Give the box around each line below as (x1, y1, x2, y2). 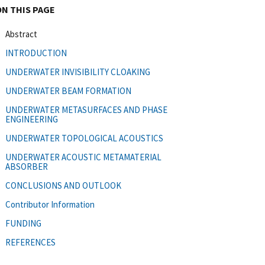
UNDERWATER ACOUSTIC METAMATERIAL (5, 151, 161, 163)
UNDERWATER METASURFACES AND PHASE (5, 104, 167, 115)
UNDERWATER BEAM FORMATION (5, 85, 131, 96)
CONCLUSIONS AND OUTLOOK (5, 179, 121, 191)
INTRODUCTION (5, 47, 67, 59)
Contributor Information (5, 198, 95, 210)
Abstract (5, 28, 37, 40)
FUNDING (5, 217, 41, 229)
